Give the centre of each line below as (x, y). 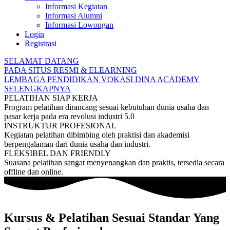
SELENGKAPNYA (37, 89)
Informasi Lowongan (79, 25)
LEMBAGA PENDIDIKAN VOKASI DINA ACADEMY (102, 79)
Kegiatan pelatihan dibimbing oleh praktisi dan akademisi (97, 135)
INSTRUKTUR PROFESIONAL (60, 126)
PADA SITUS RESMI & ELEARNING (71, 70)
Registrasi (41, 43)
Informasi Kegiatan (76, 6)
